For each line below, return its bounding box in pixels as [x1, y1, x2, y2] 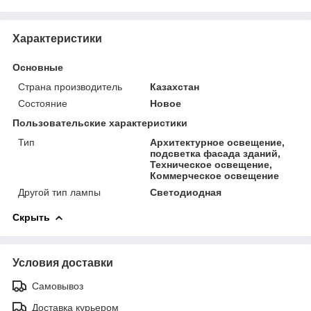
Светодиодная [150, 186, 222, 198]
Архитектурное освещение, [150, 136, 285, 148]
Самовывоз [32, 280, 83, 292]
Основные [12, 61, 63, 73]
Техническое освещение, [150, 158, 273, 170]
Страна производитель [18, 81, 122, 92]
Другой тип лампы [18, 186, 101, 198]
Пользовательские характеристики [12, 117, 187, 128]
